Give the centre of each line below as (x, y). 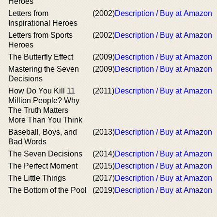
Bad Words (27, 142)
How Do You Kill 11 (42, 91)
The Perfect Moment (43, 166)
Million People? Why (44, 101)
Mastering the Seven (44, 69)
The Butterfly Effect (41, 57)
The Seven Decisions (45, 154)
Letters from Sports (40, 35)
